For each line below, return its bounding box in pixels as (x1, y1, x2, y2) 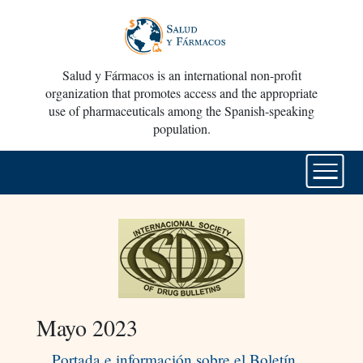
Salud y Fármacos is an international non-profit (62, 66, 301, 84)
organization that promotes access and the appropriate (45, 84, 318, 102)
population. (152, 120, 211, 138)
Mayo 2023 (36, 312, 138, 344)
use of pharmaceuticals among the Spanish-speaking (49, 102, 314, 120)
